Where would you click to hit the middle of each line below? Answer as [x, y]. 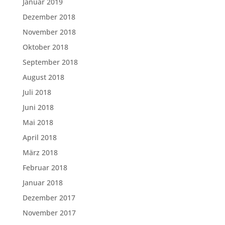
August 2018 [43, 77]
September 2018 [50, 62]
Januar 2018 [42, 183]
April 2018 [39, 137]
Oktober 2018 [45, 47]
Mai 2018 [38, 122]
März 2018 [40, 152]
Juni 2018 [38, 107]
